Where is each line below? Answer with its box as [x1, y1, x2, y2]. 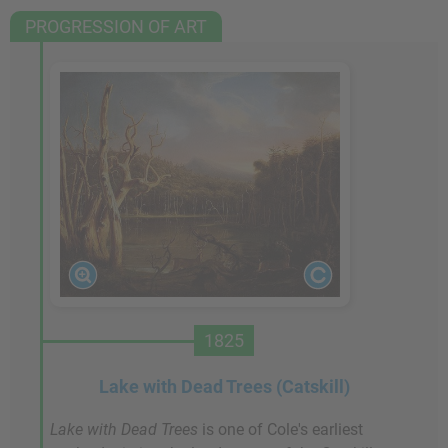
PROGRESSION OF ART [25, 16, 207, 37]
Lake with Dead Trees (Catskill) [98, 375, 350, 397]
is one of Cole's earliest [198, 419, 363, 439]
